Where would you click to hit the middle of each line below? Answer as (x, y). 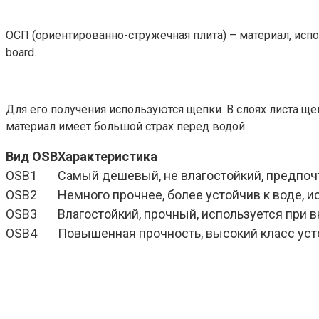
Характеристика (108, 156)
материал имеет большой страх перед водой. (126, 126)
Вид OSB (32, 156)
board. (21, 52)
